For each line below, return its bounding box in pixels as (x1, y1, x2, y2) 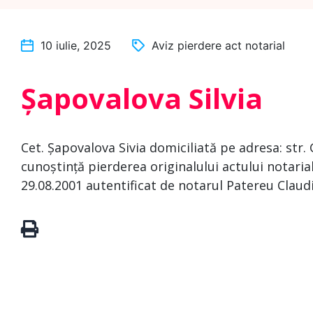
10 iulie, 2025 (41, 38, 111, 52)
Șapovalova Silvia (21, 78, 263, 117)
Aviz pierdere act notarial (152, 38, 285, 52)
